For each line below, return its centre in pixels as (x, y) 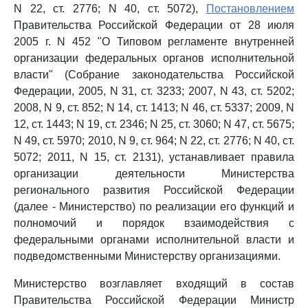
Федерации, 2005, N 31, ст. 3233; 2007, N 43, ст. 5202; (154, 91)
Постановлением (250, 9)
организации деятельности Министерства (154, 174)
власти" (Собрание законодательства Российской (154, 75)
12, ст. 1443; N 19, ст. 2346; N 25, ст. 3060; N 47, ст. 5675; (154, 124)
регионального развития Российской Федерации (154, 190)
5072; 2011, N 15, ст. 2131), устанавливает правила (154, 157)
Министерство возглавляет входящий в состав (154, 284)
